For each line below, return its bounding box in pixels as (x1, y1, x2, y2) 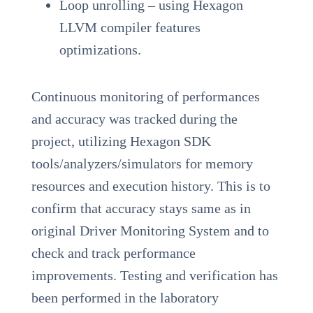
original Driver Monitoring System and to (31, 222, 269, 238)
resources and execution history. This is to (31, 177, 270, 194)
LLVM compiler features (59, 19, 201, 35)
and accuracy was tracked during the (31, 110, 238, 126)
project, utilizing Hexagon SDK (31, 133, 211, 149)
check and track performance (31, 245, 196, 261)
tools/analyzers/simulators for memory (31, 155, 253, 171)
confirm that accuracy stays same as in (31, 200, 251, 216)
